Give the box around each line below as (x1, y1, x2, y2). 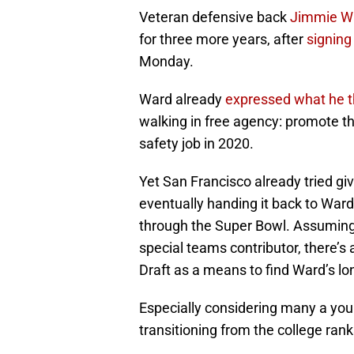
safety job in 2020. (139, 135, 254, 153)
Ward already (139, 91, 225, 108)
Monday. (139, 53, 194, 70)
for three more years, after (139, 31, 307, 48)
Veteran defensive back (139, 9, 290, 26)
